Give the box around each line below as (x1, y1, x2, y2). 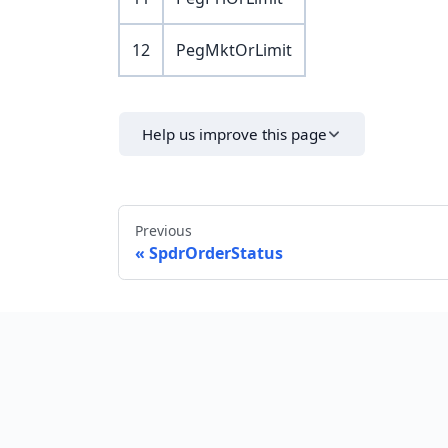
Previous (135, 221, 192, 241)
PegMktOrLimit (176, 39, 292, 62)
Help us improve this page (142, 123, 328, 144)
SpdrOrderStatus (149, 242, 283, 265)
